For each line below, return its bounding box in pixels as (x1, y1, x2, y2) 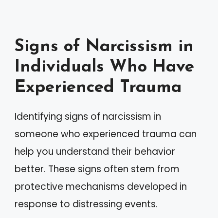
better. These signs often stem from (15, 162, 180, 176)
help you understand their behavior (15, 145, 175, 158)
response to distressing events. (15, 197, 158, 211)
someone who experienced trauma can (15, 127, 197, 141)
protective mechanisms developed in (15, 180, 187, 193)
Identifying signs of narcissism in (15, 109, 161, 123)
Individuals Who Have (15, 58, 194, 76)
